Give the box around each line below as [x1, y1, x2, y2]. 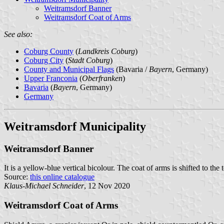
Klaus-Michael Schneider [4, 181, 84, 190]
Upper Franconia [24, 73, 77, 82]
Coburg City [24, 55, 63, 64]
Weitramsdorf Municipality [4, 119, 146, 133]
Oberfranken [82, 73, 122, 82]
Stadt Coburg [68, 55, 110, 64]
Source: [4, 172, 30, 181]
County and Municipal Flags [24, 64, 114, 73]
